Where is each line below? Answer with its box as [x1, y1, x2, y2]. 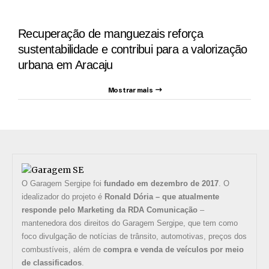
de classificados [22, 258, 82, 268]
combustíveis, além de [22, 245, 103, 255]
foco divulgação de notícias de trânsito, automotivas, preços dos [22, 232, 247, 241]
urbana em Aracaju [18, 58, 113, 72]
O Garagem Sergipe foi [22, 179, 104, 189]
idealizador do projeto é [22, 192, 104, 202]
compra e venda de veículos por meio [103, 245, 244, 255]
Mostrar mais [107, 86, 153, 95]
